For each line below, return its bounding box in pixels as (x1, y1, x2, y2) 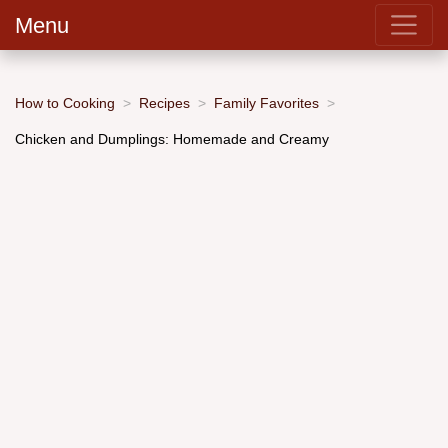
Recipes (139, 94, 190, 111)
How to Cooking (15, 94, 115, 111)
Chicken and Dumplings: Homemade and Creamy (15, 130, 329, 147)
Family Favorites (214, 94, 319, 111)
